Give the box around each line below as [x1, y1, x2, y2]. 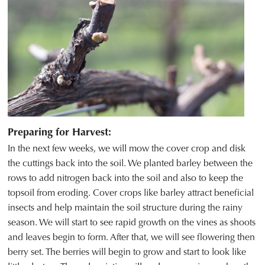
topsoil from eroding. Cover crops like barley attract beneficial [8, 186, 254, 199]
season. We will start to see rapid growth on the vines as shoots [8, 216, 256, 229]
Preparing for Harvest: [8, 125, 112, 139]
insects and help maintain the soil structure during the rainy [8, 201, 243, 214]
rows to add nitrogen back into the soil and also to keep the [8, 172, 244, 185]
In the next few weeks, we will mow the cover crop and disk [8, 142, 246, 155]
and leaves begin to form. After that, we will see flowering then [8, 231, 256, 244]
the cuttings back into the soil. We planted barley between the [8, 157, 253, 170]
